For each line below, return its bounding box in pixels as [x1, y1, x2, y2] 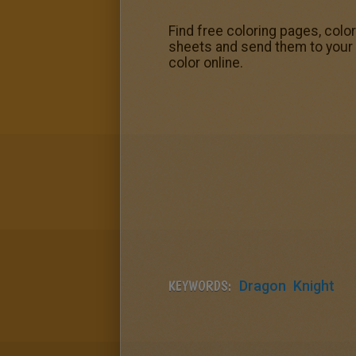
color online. [168, 55, 243, 71]
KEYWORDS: [168, 277, 231, 294]
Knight [293, 277, 335, 294]
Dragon [239, 277, 286, 294]
